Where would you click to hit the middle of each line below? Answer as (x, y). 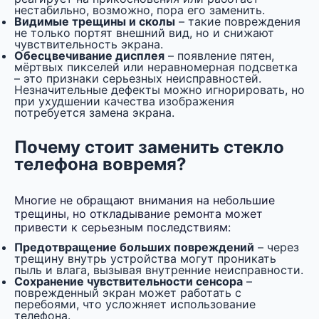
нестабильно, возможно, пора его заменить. (140, 10)
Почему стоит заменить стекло (149, 147)
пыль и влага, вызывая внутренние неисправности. (159, 270)
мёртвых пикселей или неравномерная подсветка (156, 67)
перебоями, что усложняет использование (135, 304)
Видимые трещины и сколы (95, 22)
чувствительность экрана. (89, 45)
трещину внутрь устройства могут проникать (145, 259)
